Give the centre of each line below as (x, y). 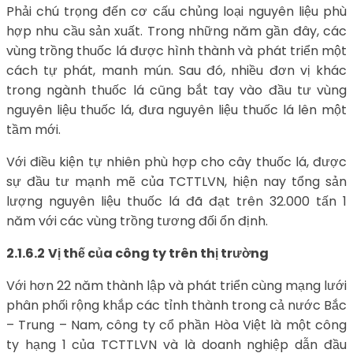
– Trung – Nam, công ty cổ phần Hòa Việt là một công (176, 325)
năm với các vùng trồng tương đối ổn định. (137, 221)
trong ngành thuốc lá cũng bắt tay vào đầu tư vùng (176, 90)
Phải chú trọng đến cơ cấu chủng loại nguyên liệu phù (176, 11)
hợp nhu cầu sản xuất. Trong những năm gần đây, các (176, 31)
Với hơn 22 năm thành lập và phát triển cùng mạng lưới (176, 285)
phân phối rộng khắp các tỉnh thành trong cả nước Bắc (176, 305)
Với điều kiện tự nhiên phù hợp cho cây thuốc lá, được (176, 162)
